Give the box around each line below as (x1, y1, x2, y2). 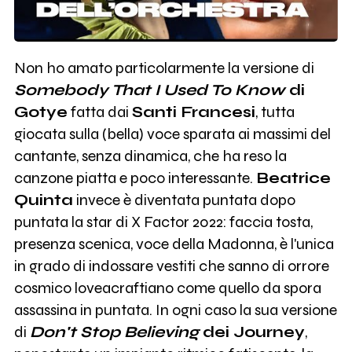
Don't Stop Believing (29, 322, 199, 341)
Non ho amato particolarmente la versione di (13, 58, 314, 77)
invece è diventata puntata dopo (72, 190, 295, 209)
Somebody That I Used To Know (13, 80, 285, 99)
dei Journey (198, 322, 305, 341)
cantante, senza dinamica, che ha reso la (13, 146, 287, 165)
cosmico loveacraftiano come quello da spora (13, 278, 321, 297)
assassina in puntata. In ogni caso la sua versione (13, 300, 337, 319)
